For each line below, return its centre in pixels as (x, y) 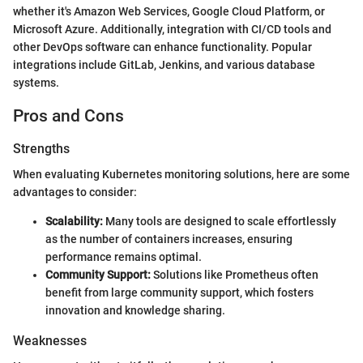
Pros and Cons (68, 116)
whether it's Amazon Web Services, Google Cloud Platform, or (169, 12)
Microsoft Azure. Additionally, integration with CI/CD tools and (172, 30)
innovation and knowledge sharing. (135, 310)
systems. (36, 83)
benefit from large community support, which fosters (179, 292)
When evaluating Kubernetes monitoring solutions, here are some (181, 174)
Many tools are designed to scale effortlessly (220, 221)
